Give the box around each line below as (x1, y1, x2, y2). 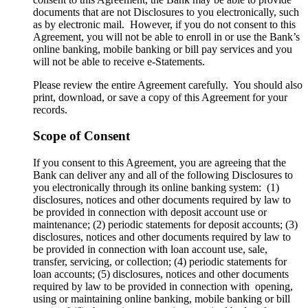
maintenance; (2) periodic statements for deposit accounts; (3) (33, 219, 298, 231)
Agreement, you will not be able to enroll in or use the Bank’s (33, 30, 300, 43)
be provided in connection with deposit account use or (33, 206, 267, 219)
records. (33, 103, 70, 115)
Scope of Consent (33, 129, 130, 144)
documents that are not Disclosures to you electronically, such (33, 5, 299, 18)
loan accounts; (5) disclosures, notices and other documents (33, 268, 289, 280)
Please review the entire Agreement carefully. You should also (33, 78, 302, 91)
